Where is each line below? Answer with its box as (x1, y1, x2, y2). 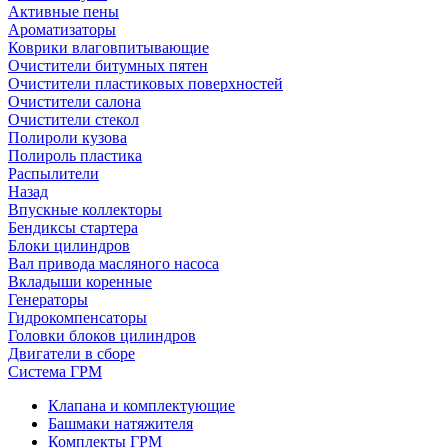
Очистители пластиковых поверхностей (8, 75, 283, 92)
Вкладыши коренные (8, 273, 152, 290)
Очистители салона (8, 93, 141, 110)
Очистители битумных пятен (8, 57, 208, 74)
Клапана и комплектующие (48, 397, 235, 414)
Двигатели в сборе (8, 345, 135, 362)
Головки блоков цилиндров (8, 327, 196, 344)
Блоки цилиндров (8, 237, 130, 254)
